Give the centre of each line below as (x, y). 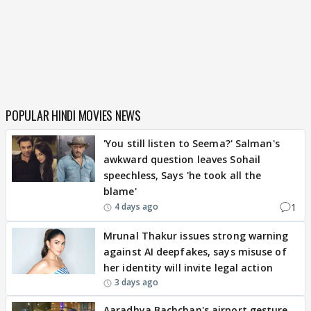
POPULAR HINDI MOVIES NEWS (73, 115)
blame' (120, 191)
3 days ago (136, 282)
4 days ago (136, 207)
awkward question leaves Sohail (182, 159)
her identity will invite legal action (188, 267)
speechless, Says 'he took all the (183, 175)
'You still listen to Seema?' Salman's (192, 143)
